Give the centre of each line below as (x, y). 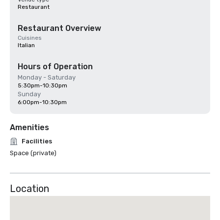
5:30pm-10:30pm (42, 85)
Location (29, 189)
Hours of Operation (55, 67)
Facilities (37, 141)
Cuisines (30, 38)
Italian (26, 45)
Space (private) (33, 153)
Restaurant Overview (59, 28)
